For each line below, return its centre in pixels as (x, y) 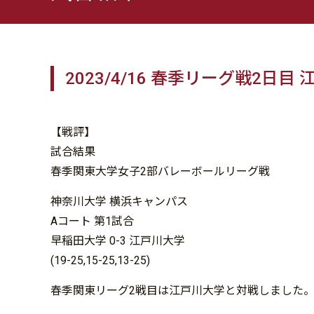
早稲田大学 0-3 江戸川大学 (118, 240)
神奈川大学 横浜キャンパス (119, 201)
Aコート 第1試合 (92, 221)
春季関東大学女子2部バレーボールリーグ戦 (160, 171)
